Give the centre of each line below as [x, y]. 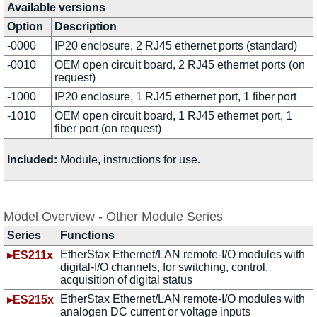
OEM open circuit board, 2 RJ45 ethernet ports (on [180, 64]
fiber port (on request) [108, 128]
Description [86, 26]
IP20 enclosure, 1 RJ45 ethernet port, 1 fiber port [175, 96]
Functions [87, 235]
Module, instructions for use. [129, 159]
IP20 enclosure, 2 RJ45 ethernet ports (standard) [176, 45]
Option [25, 26]
